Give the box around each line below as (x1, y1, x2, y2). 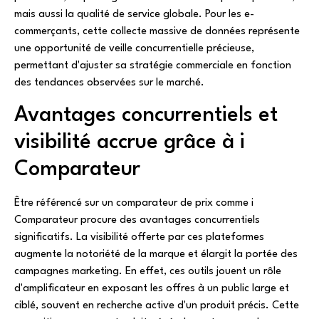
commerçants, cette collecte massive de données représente (14, 26, 300, 38)
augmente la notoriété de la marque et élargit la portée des (14, 249, 298, 260)
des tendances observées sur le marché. (14, 78, 204, 89)
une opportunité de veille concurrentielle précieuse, (14, 43, 254, 55)
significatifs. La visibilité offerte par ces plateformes (14, 231, 264, 243)
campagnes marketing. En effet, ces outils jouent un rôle (14, 266, 281, 277)
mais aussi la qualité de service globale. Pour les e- (14, 9, 254, 21)
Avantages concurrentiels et (14, 105, 278, 126)
